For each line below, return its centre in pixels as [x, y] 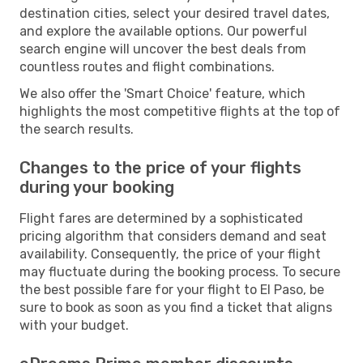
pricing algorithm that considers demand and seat [173, 236]
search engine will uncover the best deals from [163, 49]
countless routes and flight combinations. [147, 66]
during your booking [97, 187]
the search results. [77, 129]
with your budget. [74, 325]
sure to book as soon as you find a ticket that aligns [176, 307]
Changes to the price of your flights [160, 167]
